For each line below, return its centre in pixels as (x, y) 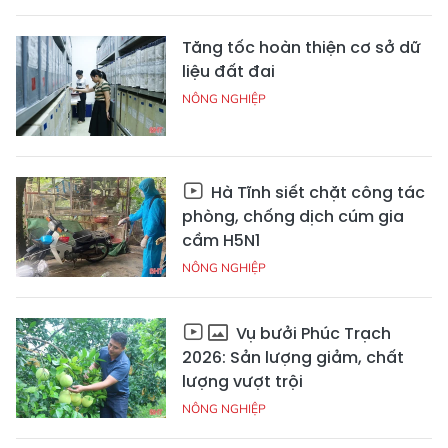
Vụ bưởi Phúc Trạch (311, 333)
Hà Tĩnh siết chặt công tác (316, 192)
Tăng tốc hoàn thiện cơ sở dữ (301, 47)
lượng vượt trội (242, 381)
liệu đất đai (228, 71)
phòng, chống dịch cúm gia (293, 216)
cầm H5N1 (221, 240)
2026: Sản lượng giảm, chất (293, 357)
